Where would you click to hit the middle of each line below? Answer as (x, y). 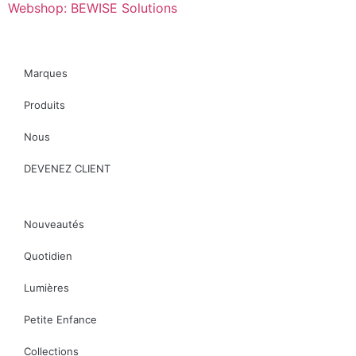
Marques (46, 74)
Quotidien (48, 256)
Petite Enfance (60, 320)
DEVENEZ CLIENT (67, 169)
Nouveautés (54, 224)
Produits (44, 105)
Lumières (46, 288)
